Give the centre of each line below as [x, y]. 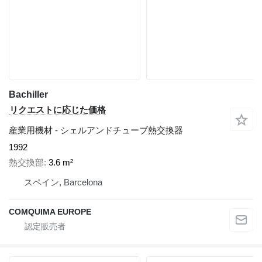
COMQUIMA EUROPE [50, 212]
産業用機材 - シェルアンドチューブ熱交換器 [96, 130]
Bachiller [28, 94]
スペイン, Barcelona [63, 182]
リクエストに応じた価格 [58, 109]
